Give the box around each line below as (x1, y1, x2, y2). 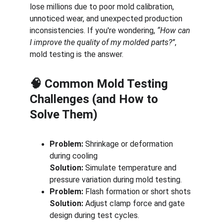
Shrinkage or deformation (83, 139, 175, 149)
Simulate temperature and (83, 163, 178, 172)
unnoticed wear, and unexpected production (30, 14, 184, 23)
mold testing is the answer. (30, 50, 123, 59)
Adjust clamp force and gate (83, 199, 187, 208)
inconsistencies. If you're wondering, (30, 26, 157, 35)
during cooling (50, 151, 98, 161)
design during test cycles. (50, 211, 139, 220)
